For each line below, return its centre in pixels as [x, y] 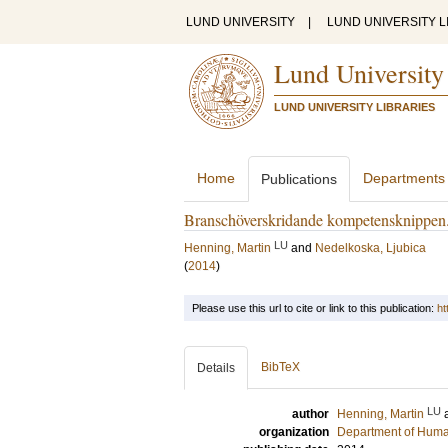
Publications [299, 179]
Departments [404, 178]
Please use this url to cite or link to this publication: [314, 308]
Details [216, 368]
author [310, 414]
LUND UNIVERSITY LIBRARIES [354, 107]
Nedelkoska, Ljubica [370, 248]
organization [294, 432]
